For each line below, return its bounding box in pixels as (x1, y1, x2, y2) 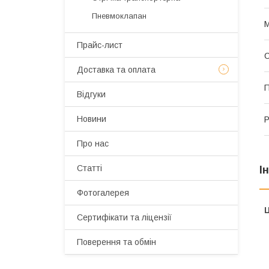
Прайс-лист (77, 40, 122, 50)
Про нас (77, 139, 109, 148)
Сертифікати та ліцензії (77, 213, 172, 222)
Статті (77, 163, 102, 173)
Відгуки (77, 89, 106, 99)
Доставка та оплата (77, 65, 156, 74)
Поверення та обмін (77, 237, 156, 247)
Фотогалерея (77, 188, 129, 198)
